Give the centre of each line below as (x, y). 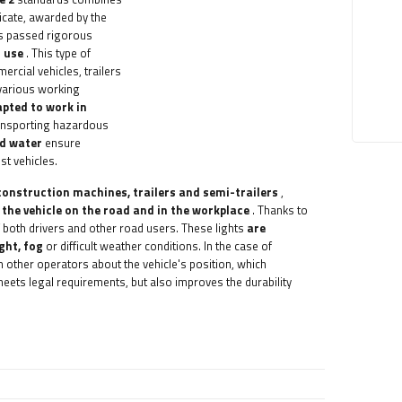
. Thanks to (279, 210)
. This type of (57, 53)
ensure (61, 143)
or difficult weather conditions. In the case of (157, 246)
